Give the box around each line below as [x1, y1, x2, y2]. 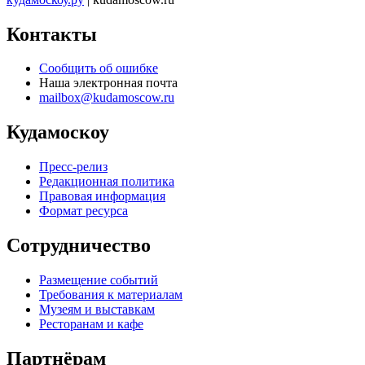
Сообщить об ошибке [39, 61, 158, 76]
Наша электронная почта [39, 76, 178, 90]
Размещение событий [39, 273, 158, 288]
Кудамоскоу [7, 121, 109, 143]
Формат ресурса [39, 204, 128, 218]
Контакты [7, 23, 97, 45]
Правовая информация [39, 189, 165, 204]
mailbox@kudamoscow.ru [39, 90, 174, 105]
